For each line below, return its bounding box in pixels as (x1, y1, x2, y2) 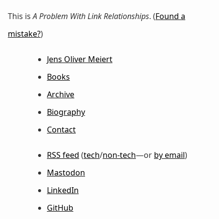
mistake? (8, 28, 41, 40)
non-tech (103, 150, 136, 161)
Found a (155, 11, 185, 22)
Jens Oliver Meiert (47, 54, 112, 65)
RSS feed (47, 150, 79, 161)
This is (8, 11, 33, 22)
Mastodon (47, 167, 85, 178)
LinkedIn (47, 185, 79, 196)
